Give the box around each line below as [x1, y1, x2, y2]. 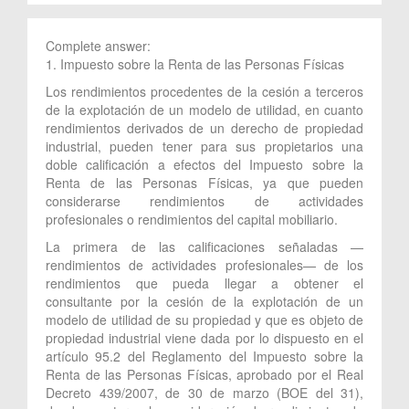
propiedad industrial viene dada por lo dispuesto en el [46, 328, 363, 347]
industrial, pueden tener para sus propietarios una [46, 136, 363, 155]
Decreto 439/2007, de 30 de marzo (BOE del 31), [46, 383, 363, 402]
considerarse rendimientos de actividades [46, 191, 363, 210]
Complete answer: [46, 36, 154, 55]
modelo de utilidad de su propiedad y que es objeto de [46, 309, 363, 329]
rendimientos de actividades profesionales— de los [46, 255, 363, 274]
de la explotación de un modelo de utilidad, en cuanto [46, 100, 363, 119]
